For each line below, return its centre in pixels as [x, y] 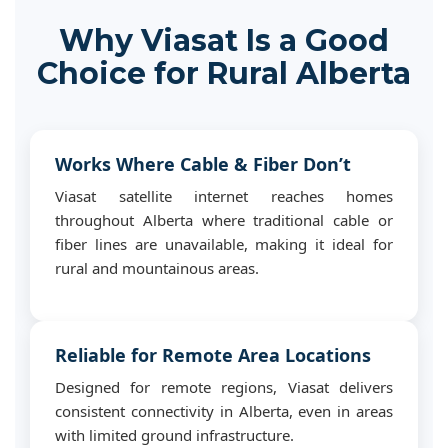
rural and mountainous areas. [157, 268]
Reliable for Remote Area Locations [213, 355]
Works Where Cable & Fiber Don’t [203, 164]
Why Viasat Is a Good [224, 40]
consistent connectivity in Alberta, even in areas [224, 411]
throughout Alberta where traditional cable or [224, 220]
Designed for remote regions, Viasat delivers [224, 387]
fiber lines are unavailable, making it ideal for [224, 244]
